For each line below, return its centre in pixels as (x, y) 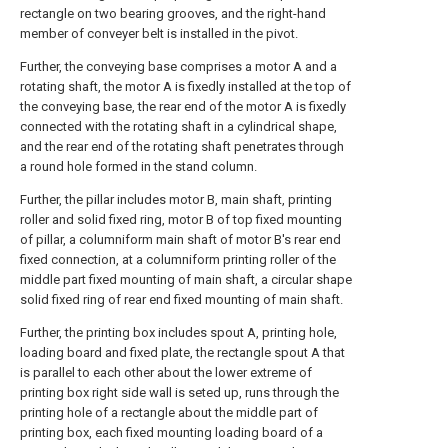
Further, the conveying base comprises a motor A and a (178, 66)
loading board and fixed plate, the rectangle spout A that (182, 352)
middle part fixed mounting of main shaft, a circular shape (186, 279)
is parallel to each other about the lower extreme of (166, 372)
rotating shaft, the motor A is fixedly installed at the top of (185, 86)
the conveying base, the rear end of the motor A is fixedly (183, 106)
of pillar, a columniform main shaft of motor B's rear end (180, 239)
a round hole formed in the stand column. (138, 166)
